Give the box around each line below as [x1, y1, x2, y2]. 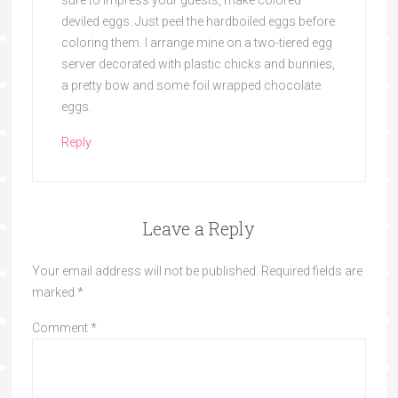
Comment [31, 320, 91, 335]
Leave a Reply [142, 216, 255, 240]
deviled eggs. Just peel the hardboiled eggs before [60, 13, 335, 28]
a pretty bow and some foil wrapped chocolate [60, 77, 321, 92]
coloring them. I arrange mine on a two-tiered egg [60, 35, 332, 50]
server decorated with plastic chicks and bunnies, [60, 56, 335, 71]
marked [31, 284, 77, 299]
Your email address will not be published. [31, 263, 259, 278]
